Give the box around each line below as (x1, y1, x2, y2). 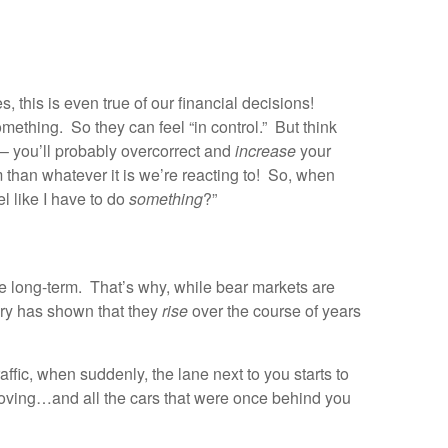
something (129, 187, 203, 211)
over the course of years (192, 299, 361, 323)
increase (235, 139, 300, 163)
